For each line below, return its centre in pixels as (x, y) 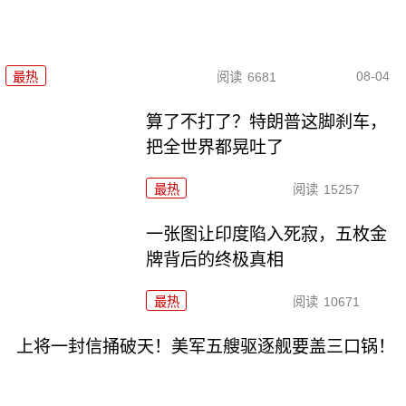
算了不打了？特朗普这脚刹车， (267, 121)
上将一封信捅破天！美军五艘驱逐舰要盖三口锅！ (205, 346)
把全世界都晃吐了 (215, 147)
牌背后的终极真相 (215, 259)
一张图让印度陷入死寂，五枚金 (267, 234)
